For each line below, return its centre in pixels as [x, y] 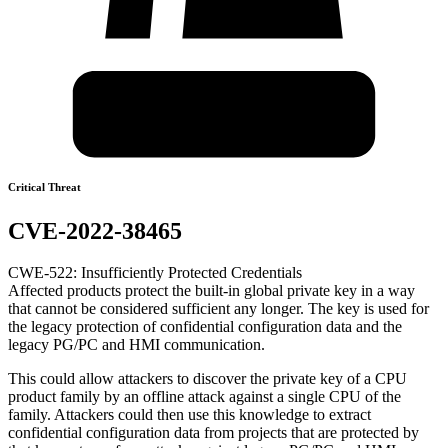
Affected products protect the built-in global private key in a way [211, 291]
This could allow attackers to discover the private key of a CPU [207, 379]
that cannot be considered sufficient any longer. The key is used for [218, 309]
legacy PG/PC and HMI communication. [136, 345]
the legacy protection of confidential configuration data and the [205, 327]
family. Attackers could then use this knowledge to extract [189, 415]
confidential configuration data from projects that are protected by [213, 433]
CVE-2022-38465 [95, 230]
